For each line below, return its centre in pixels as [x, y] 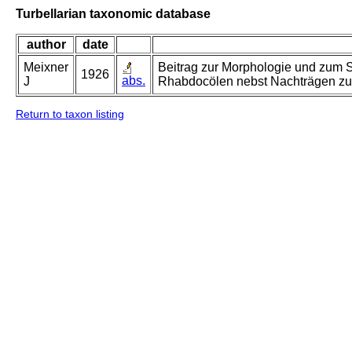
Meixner [46, 68]
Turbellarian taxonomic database [113, 13]
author [46, 45]
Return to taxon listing [70, 114]
